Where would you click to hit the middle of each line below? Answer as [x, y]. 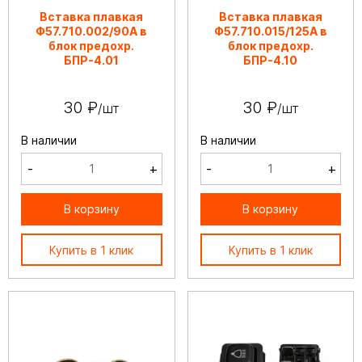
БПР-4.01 [92, 60]
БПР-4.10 [271, 60]
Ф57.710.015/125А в [270, 31]
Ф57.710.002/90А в [92, 31]
